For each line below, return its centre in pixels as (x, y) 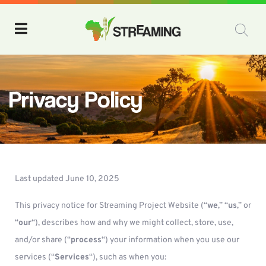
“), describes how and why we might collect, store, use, (132, 223)
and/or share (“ (43, 240)
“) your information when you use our (170, 240)
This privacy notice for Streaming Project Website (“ (111, 206)
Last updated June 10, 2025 (67, 179)
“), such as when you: (128, 257)
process (86, 240)
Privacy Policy (76, 99)
